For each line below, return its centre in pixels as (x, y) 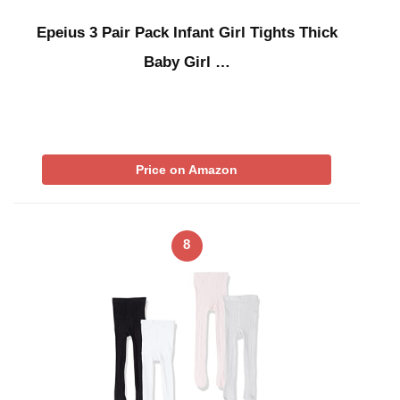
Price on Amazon (187, 170)
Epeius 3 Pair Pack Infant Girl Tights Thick (187, 33)
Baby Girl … (187, 62)
